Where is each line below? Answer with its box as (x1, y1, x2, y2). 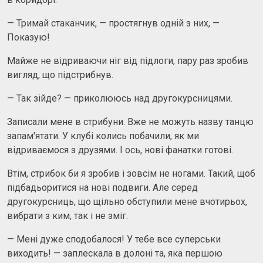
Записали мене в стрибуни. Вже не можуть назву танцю (7, 116, 254, 127)
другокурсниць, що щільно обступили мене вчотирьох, (7, 195, 247, 207)
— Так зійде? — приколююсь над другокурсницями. (7, 92, 232, 104)
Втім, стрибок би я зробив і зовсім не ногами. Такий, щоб (7, 167, 255, 179)
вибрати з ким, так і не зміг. (7, 210, 128, 221)
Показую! (7, 31, 50, 43)
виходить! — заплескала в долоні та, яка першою (7, 247, 222, 259)
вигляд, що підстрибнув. (7, 69, 113, 80)
